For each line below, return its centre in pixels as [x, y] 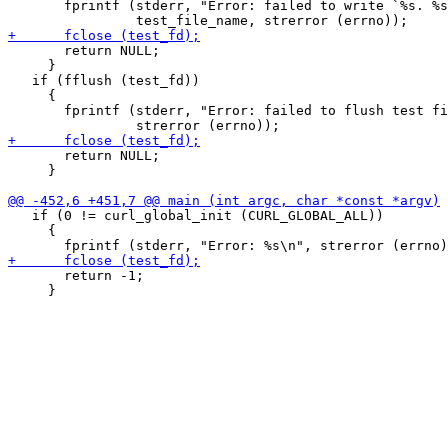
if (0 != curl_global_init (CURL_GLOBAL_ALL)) [196, 215]
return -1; [76, 275]
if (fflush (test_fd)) [104, 80]
